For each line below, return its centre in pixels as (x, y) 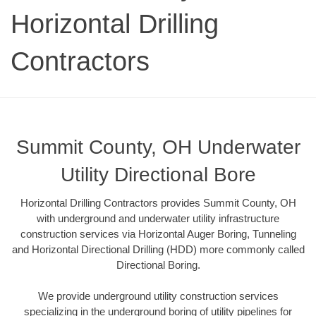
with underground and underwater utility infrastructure (158, 218)
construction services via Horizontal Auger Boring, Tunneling (158, 233)
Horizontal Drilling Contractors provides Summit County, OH (158, 202)
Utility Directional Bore (158, 174)
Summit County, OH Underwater (158, 147)
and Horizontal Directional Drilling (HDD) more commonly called (158, 249)
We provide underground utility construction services (158, 296)
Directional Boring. (158, 265)
